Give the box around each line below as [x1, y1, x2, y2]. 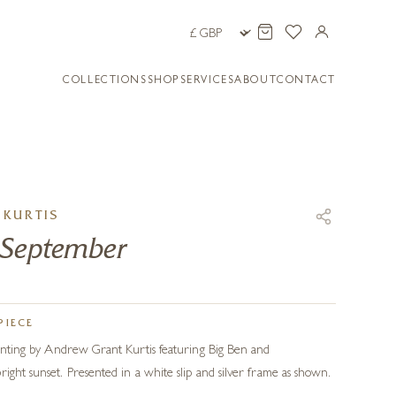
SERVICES [179, 76, 235, 87]
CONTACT [277, 76, 336, 87]
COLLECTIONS [63, 76, 148, 87]
